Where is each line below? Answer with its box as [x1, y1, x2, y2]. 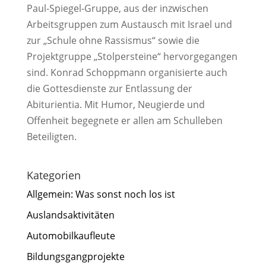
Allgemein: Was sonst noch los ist [26, 188, 175, 201]
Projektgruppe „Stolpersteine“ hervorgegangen [26, 50, 237, 64]
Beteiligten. [26, 130, 77, 144]
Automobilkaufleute [26, 229, 115, 243]
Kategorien [26, 168, 81, 183]
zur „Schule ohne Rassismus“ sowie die [26, 34, 199, 47]
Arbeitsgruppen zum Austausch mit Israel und [26, 18, 232, 31]
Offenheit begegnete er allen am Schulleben [26, 114, 223, 128]
